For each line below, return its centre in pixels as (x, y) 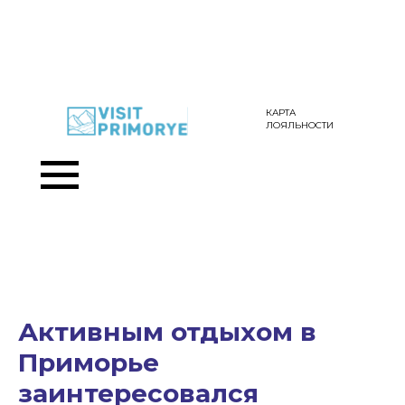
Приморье (89, 363)
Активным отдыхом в (167, 332)
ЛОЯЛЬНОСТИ (300, 125)
